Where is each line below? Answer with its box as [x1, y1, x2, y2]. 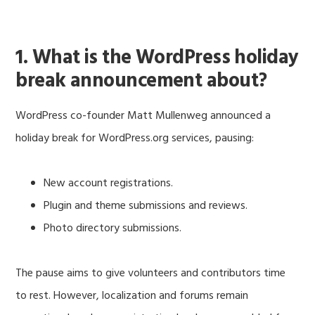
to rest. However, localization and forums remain [15, 287, 249, 306]
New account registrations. [44, 174, 174, 193]
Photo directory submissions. [44, 219, 182, 238]
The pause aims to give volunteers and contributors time [15, 264, 286, 283]
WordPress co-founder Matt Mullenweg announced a [15, 107, 271, 126]
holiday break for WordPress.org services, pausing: [15, 129, 255, 148]
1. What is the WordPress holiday [15, 41, 299, 74]
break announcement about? [15, 65, 267, 97]
